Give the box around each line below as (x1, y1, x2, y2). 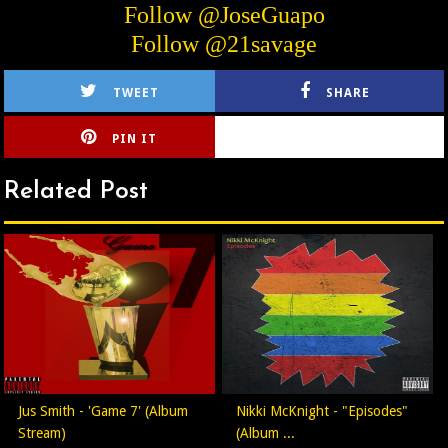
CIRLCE (329, 132, 380, 146)
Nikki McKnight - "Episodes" (236, 403, 409, 419)
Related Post (4, 179, 149, 204)
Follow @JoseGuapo (123, 2, 325, 28)
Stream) (18, 425, 67, 441)
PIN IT (112, 132, 158, 146)
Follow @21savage (131, 31, 317, 57)
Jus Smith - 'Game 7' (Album (18, 403, 189, 419)
